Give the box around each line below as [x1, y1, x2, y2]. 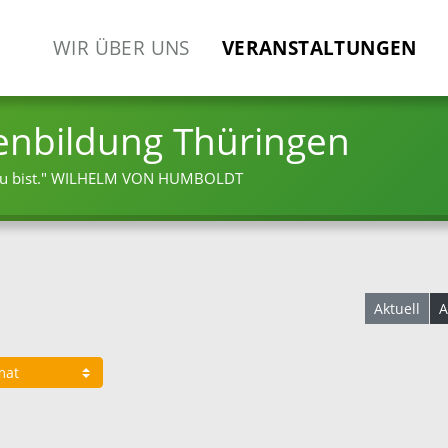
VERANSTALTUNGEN [221, 34, 417, 62]
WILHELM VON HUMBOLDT [51, 168, 243, 189]
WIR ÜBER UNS [53, 34, 190, 62]
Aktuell [374, 299, 420, 318]
